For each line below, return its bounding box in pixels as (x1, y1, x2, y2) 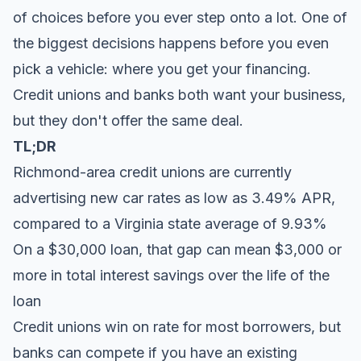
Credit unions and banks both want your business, (13, 86, 346, 103)
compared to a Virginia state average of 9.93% (13, 215, 327, 232)
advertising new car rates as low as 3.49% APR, (13, 189, 335, 206)
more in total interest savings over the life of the (13, 267, 330, 284)
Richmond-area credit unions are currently (13, 164, 292, 180)
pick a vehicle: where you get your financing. (13, 60, 311, 77)
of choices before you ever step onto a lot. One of (13, 9, 347, 26)
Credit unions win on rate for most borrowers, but (13, 318, 341, 335)
